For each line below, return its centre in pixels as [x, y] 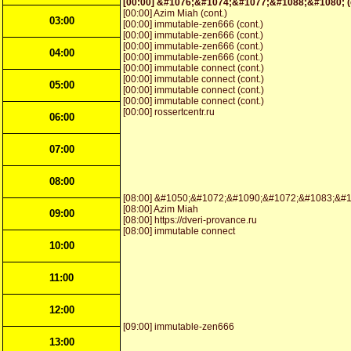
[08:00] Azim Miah [161, 209]
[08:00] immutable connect [179, 231]
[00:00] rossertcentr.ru [169, 112]
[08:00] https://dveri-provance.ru [190, 220]
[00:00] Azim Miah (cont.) [175, 13]
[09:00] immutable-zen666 [179, 327]
